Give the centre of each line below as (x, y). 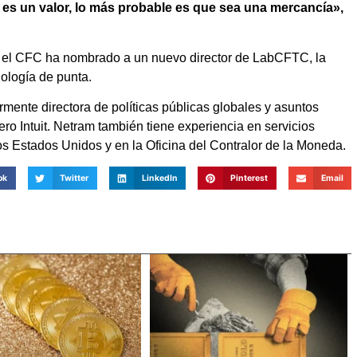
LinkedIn (159, 178)
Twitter (75, 178)
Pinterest (249, 178)
